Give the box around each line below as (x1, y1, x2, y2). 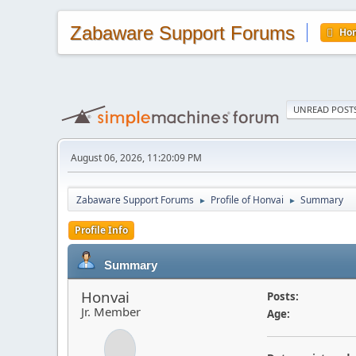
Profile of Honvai (211, 193, 284, 207)
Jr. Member (81, 304, 141, 319)
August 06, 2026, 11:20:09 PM (71, 151, 202, 164)
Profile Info (75, 223, 128, 237)
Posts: (266, 289, 299, 304)
